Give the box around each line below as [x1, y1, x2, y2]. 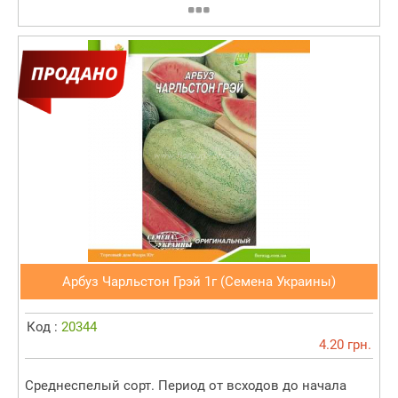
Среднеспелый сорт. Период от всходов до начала [25, 378, 346, 394]
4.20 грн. [319, 337, 371, 354]
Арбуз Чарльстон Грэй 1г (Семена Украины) [62, 274, 336, 291]
